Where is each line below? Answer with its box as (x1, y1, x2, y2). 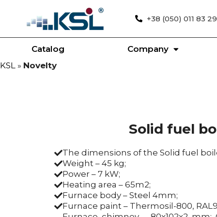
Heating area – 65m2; (62, 180, 151, 189)
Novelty (23, 61, 57, 70)
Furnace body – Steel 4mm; (62, 190, 178, 200)
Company (127, 44, 169, 54)
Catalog (31, 44, 65, 54)
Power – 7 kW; (62, 169, 120, 179)
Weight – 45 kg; (62, 158, 126, 168)
